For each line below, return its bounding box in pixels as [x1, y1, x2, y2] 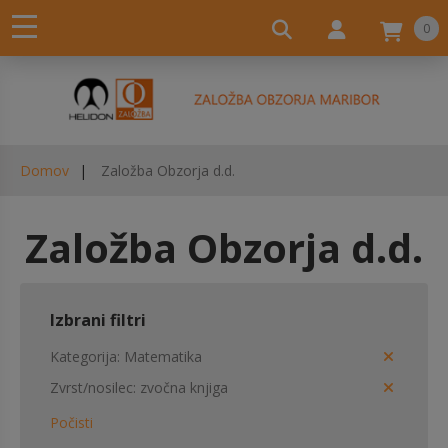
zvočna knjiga [140, 378, 228, 397]
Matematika [124, 347, 202, 366]
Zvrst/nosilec [50, 378, 133, 397]
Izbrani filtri [50, 309, 146, 331]
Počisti [50, 413, 93, 432]
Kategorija [50, 347, 117, 366]
